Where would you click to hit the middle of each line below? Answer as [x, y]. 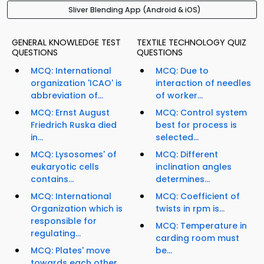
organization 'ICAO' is [76, 83]
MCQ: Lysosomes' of [74, 155]
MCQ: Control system [201, 113]
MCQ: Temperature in [201, 226]
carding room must [197, 238]
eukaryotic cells [65, 167]
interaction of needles [203, 83]
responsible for [64, 221]
